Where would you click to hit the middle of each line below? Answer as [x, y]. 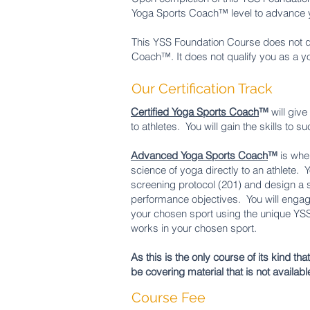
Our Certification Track [202, 89]
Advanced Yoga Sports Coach [199, 155]
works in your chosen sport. [194, 228]
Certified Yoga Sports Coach [195, 112]
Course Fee [168, 298]
